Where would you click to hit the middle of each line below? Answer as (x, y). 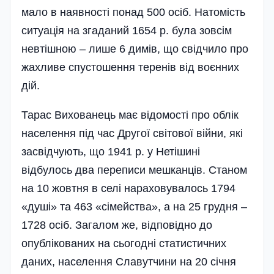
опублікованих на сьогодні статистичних (124, 244)
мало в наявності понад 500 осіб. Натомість (133, 13)
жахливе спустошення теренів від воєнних (130, 68)
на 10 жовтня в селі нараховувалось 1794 (128, 189)
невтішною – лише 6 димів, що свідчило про (135, 49)
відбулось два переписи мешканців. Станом (134, 170)
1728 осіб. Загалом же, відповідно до (117, 225)
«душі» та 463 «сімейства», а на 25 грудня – (134, 207)
